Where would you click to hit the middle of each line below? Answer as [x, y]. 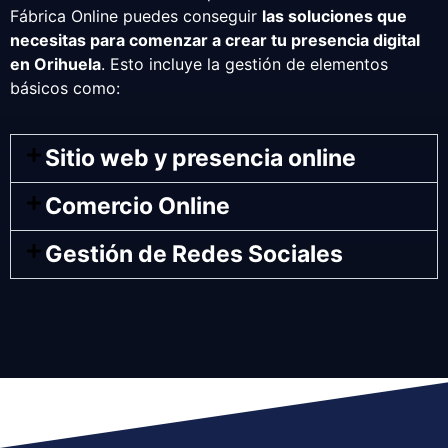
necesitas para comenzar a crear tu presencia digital [215, 39]
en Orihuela [55, 63]
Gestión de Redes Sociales [194, 253]
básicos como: [65, 87]
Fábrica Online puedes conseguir [136, 15]
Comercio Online [138, 205]
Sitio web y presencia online [201, 157]
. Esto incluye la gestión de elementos [244, 63]
